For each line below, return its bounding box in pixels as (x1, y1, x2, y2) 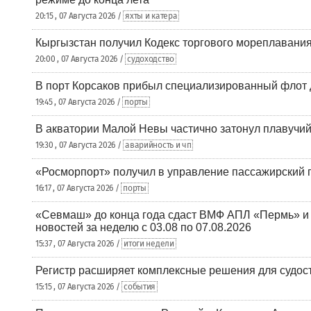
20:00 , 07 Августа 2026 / (35, 54, 126, 64)
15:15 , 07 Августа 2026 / (35, 282, 122, 292)
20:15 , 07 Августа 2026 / (35, 11, 124, 21)
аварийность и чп (125, 140, 192, 150)
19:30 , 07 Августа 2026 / (35, 140, 124, 150)
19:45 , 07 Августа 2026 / (35, 97, 123, 107)
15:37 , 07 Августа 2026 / (35, 239, 122, 249)
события (124, 282, 156, 292)
